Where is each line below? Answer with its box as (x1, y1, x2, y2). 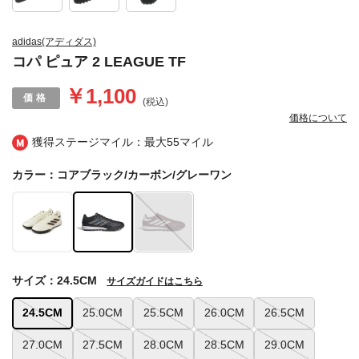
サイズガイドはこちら (107, 275, 203, 287)
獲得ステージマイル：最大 (32, 135, 167, 149)
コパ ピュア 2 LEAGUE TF (12, 54, 186, 71)
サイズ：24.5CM (12, 273, 97, 287)
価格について (289, 112, 347, 124)
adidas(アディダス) (12, 36, 96, 48)
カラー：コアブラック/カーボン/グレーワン (12, 168, 232, 182)
